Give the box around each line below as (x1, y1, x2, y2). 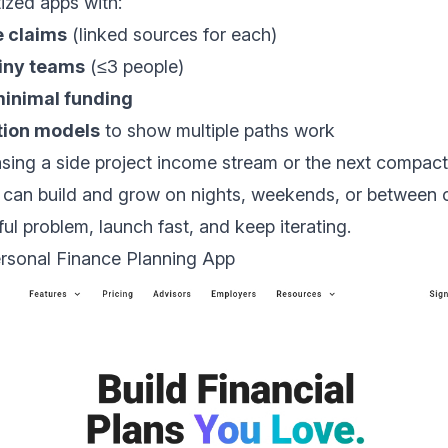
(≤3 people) (85, 56, 184, 78)
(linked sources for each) (67, 24, 277, 46)
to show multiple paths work (100, 120, 335, 142)
